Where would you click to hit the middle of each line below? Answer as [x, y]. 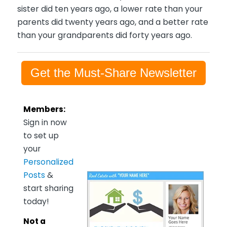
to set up [41, 135]
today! [36, 201]
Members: [44, 109]
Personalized [48, 162]
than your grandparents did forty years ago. [104, 35]
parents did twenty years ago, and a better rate [112, 22]
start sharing [48, 188]
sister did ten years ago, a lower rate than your [110, 9]
